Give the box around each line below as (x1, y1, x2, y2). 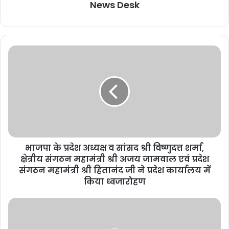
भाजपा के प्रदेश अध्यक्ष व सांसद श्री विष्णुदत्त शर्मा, (25, 142, 204, 154)
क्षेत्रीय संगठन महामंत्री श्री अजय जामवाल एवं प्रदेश (20, 153, 209, 165)
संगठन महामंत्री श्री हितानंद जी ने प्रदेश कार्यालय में (18, 164, 211, 176)
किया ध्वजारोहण (83, 175, 146, 188)
